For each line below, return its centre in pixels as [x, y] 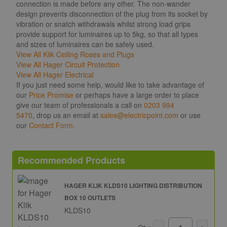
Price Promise [51, 94]
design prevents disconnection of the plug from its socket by [112, 13]
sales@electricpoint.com [139, 115]
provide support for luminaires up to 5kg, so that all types [107, 34]
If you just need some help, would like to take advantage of [110, 84]
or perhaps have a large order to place [136, 94]
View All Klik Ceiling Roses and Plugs [75, 54]
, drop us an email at [66, 115]
